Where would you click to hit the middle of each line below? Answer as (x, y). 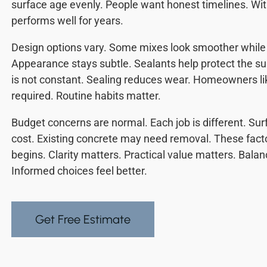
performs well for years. (67, 21)
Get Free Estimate (83, 220)
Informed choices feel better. (79, 171)
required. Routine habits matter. (86, 96)
